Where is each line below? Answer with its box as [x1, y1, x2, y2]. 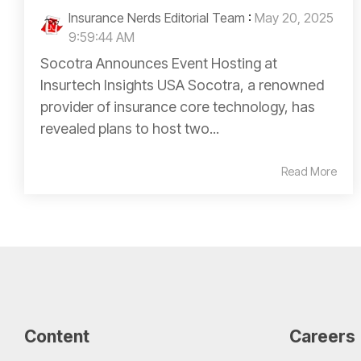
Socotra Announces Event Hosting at [40, 54, 277, 72]
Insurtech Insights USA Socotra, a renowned [40, 76, 324, 93]
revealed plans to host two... [40, 119, 219, 137]
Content [24, 326, 89, 346]
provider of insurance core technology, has [40, 98, 315, 115]
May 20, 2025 [255, 9, 334, 26]
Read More [281, 164, 337, 178]
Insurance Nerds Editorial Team [68, 9, 245, 26]
